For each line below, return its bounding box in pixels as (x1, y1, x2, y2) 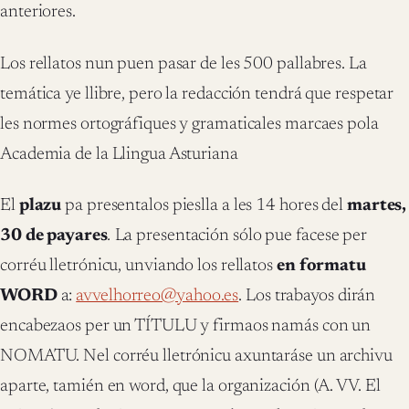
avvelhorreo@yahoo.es (76, 287, 239, 305)
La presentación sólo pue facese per (114, 226, 368, 245)
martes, (346, 196, 407, 215)
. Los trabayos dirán (238, 287, 376, 305)
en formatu (276, 257, 366, 275)
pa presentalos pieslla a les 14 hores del (61, 196, 347, 215)
